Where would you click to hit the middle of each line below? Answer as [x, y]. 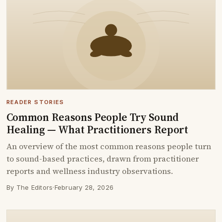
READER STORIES [35, 102]
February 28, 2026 [84, 187]
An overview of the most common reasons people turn [109, 146]
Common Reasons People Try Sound [92, 117]
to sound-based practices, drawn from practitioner [102, 159]
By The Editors [29, 187]
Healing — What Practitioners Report [97, 129]
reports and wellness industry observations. [89, 171]
